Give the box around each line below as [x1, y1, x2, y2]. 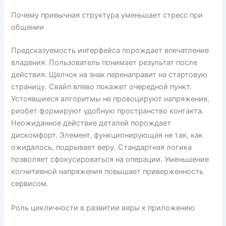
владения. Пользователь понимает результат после [11, 58, 198, 68]
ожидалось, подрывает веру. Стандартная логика [11, 143, 192, 152]
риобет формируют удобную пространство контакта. [11, 106, 204, 116]
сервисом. [11, 179, 49, 189]
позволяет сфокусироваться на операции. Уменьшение [11, 155, 209, 164]
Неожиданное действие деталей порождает [11, 119, 172, 128]
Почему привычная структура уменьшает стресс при [11, 11, 203, 20]
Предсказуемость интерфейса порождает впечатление [11, 46, 209, 55]
